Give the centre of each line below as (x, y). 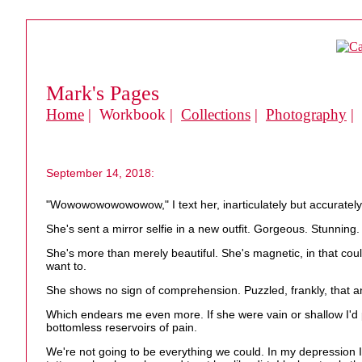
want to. (66, 266)
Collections (216, 114)
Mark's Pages (103, 93)
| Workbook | (133, 114)
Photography (306, 114)
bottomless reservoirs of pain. (122, 328)
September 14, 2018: (100, 173)
